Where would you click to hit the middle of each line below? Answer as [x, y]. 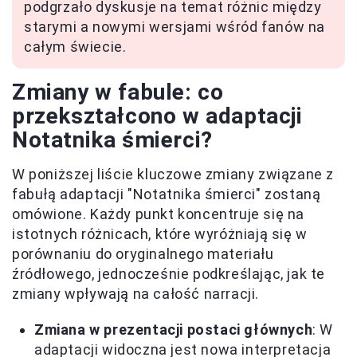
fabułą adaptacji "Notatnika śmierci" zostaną [167, 194]
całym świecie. [75, 46]
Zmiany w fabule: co [118, 92]
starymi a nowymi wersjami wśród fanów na [175, 26]
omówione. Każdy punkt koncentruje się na [159, 214]
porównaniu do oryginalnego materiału [143, 253]
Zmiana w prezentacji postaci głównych [174, 329]
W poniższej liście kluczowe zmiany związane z [173, 174]
